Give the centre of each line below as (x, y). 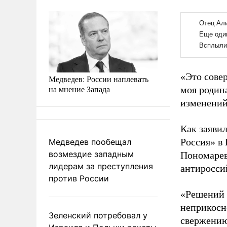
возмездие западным (91, 154)
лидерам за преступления (101, 166)
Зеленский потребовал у (98, 215)
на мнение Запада (79, 89)
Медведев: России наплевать (99, 79)
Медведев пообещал (90, 142)
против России (79, 178)
